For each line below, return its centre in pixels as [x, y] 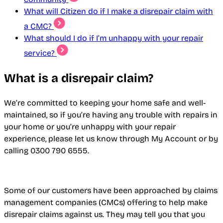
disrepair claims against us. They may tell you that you [105, 215]
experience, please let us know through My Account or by [111, 139]
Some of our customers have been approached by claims [111, 191]
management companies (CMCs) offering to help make [106, 203]
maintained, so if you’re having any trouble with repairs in [111, 115]
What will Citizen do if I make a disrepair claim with [118, 11]
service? [40, 53]
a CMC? [39, 26]
